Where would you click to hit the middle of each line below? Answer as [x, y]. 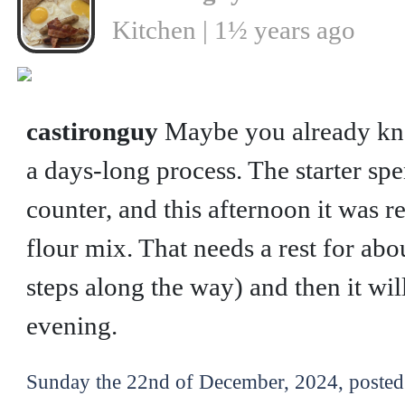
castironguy [92, 131]
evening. [71, 325]
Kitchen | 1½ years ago [233, 29]
